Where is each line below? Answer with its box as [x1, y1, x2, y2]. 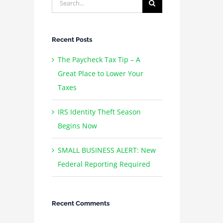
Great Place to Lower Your [57, 69, 143, 79]
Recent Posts [51, 36, 92, 44]
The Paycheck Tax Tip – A [57, 55, 140, 65]
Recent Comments [51, 200, 110, 208]
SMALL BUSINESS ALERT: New [57, 145, 156, 155]
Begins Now [57, 121, 97, 131]
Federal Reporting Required [57, 159, 150, 169]
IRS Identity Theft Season [57, 107, 141, 117]
